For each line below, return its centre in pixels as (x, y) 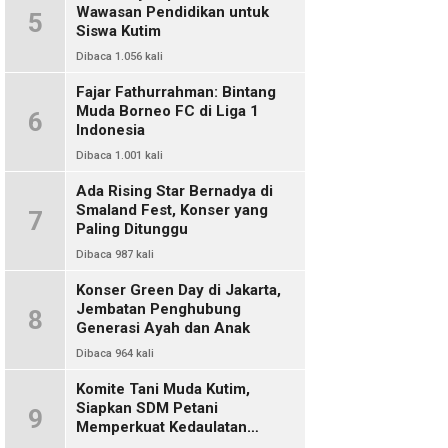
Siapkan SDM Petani (147, 408)
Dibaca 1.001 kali (119, 155)
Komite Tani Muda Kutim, (163, 389)
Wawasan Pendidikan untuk (172, 12)
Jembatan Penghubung (158, 309)
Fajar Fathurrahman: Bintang (176, 92)
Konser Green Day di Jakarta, (178, 290)
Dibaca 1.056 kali (119, 56)
